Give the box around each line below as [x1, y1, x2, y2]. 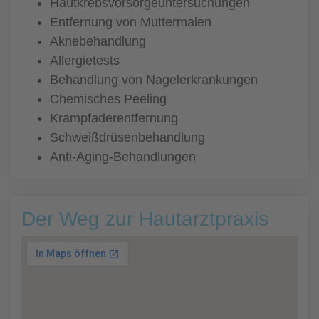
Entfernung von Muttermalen [50, 15, 211, 29]
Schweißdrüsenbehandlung [50, 130, 205, 145]
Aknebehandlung [50, 34, 146, 48]
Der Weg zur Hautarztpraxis [21, 208, 268, 230]
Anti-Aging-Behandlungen [50, 150, 196, 164]
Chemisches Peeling [50, 92, 167, 106]
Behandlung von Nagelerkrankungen [50, 73, 258, 87]
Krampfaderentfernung [50, 111, 178, 125]
